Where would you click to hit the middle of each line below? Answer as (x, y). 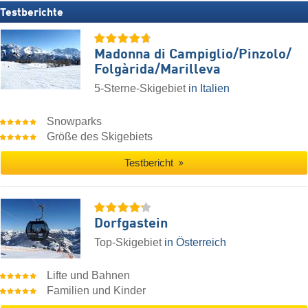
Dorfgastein (131, 224)
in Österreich (195, 243)
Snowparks (75, 122)
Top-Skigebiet (129, 243)
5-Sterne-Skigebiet (141, 89)
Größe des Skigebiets (100, 137)
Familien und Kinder (97, 291)
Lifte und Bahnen (89, 276)
